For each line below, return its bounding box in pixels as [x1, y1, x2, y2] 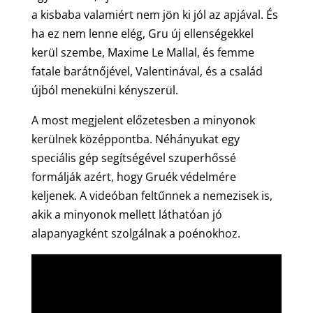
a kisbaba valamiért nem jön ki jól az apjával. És [31, 7, 278, 23]
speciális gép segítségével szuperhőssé [31, 150, 236, 166]
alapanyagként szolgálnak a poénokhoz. [31, 226, 240, 242]
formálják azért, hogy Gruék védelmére [31, 169, 236, 185]
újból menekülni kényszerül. [31, 82, 178, 99]
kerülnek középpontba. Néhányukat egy [31, 131, 240, 147]
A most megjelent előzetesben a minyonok [31, 112, 255, 129]
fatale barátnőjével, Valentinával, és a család [31, 64, 263, 80]
